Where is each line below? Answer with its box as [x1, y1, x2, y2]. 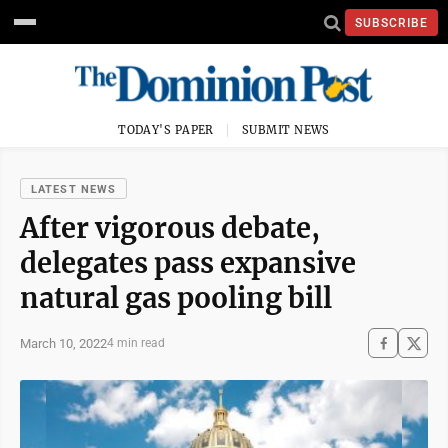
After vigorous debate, [20, 211, 320, 245]
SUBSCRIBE [355, 15, 428, 30]
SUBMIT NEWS [242, 123, 330, 137]
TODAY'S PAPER [118, 123, 214, 137]
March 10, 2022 [20, 335, 107, 351]
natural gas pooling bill [20, 281, 332, 315]
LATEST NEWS [31, 183, 117, 196]
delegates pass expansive [20, 246, 356, 280]
